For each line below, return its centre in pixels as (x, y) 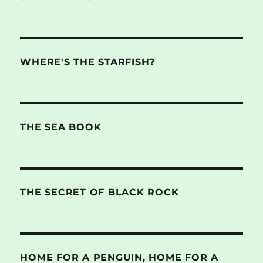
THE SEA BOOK (61, 127)
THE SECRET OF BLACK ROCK (100, 192)
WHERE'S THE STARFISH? (88, 62)
